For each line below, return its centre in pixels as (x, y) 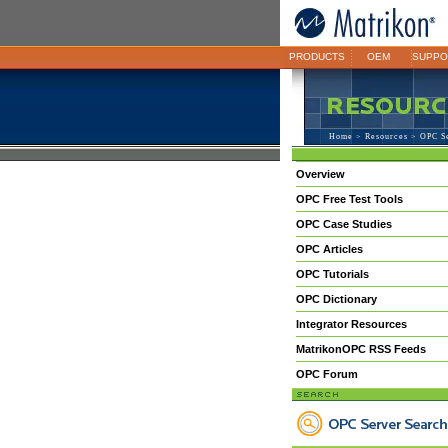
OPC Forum (326, 374)
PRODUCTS (316, 56)
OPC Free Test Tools (349, 199)
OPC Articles (329, 249)
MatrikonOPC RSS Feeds (360, 349)
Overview (320, 174)
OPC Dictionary (336, 299)
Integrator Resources (351, 324)
